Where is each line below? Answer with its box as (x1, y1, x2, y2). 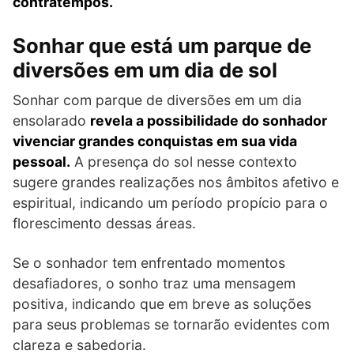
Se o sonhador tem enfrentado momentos (13, 254, 285, 271)
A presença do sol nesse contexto (70, 153, 297, 170)
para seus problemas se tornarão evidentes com (13, 315, 330, 333)
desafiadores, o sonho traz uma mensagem (13, 274, 296, 292)
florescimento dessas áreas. (13, 214, 196, 232)
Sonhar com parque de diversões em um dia (13, 91, 302, 108)
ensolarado (13, 111, 90, 129)
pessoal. (13, 153, 70, 170)
